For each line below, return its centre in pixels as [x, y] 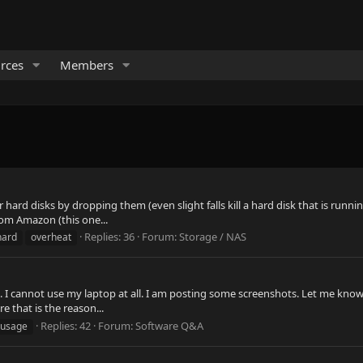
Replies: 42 [66, 325]
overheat [51, 237]
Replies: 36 [109, 236]
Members [86, 65]
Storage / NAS [213, 236]
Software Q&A [169, 325]
